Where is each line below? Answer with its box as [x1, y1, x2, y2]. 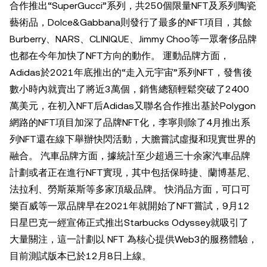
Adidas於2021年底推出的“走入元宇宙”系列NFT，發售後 [10, 66, 252, 78]
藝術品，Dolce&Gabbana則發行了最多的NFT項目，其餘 [10, 16, 252, 28]
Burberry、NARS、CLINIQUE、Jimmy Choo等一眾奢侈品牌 [10, 33, 257, 45]
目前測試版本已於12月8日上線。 [10, 250, 151, 262]
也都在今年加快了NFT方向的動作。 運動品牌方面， [10, 49, 229, 61]
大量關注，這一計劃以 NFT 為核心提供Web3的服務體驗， [10, 233, 257, 245]
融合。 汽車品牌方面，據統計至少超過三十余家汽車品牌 [10, 150, 250, 162]
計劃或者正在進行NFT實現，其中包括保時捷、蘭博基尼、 [10, 166, 256, 178]
